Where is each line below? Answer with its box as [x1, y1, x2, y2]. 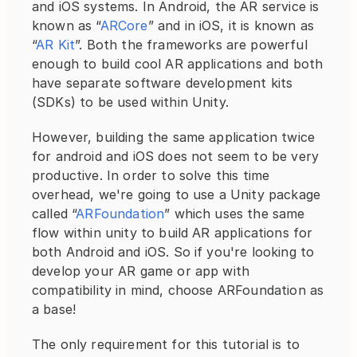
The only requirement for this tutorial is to [32, 336, 300, 353]
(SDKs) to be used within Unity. [32, 94, 229, 111]
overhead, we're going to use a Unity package [32, 186, 321, 203]
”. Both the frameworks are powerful [75, 37, 308, 53]
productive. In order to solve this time [32, 167, 270, 184]
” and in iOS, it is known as [147, 18, 315, 34]
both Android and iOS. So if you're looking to [32, 244, 315, 261]
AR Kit [36, 37, 76, 53]
